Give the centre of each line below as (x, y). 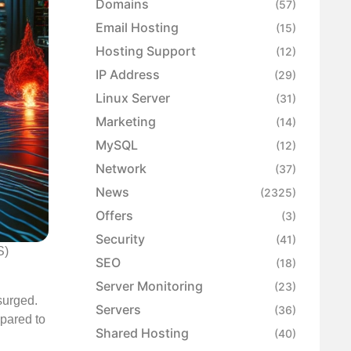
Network (121, 169)
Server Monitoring (149, 286)
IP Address (128, 75)
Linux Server (133, 98)
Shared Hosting (142, 333)
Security (120, 239)
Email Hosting (137, 28)
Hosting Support (146, 51)
